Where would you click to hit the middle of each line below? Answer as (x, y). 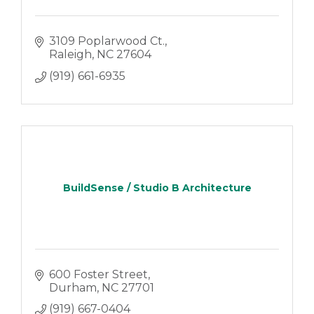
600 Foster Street (98, 274)
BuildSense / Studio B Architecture (157, 187)
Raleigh (70, 55)
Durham (73, 287)
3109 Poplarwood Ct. (107, 41)
